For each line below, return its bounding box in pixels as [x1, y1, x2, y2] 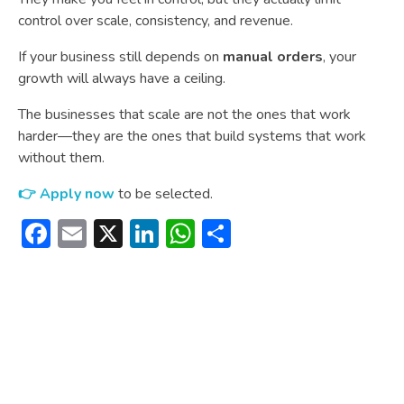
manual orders [223, 46, 323, 67]
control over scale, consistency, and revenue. [18, 10, 293, 31]
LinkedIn [159, 213, 266, 252]
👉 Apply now [18, 183, 118, 204]
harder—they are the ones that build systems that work [18, 125, 366, 146]
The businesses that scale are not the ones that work [18, 104, 351, 124]
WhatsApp [195, 213, 336, 252]
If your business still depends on [18, 46, 223, 67]
